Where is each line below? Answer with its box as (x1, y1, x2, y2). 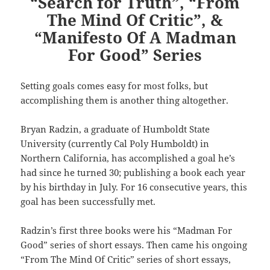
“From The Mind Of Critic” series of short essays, (20, 253, 231, 266)
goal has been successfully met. (20, 195, 156, 208)
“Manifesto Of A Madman (34, 27, 236, 49)
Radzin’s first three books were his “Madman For (20, 224, 233, 237)
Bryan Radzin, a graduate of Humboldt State (20, 123, 210, 136)
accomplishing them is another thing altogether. (20, 94, 229, 107)
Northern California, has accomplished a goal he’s (20, 152, 236, 165)
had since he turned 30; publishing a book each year (20, 166, 246, 179)
